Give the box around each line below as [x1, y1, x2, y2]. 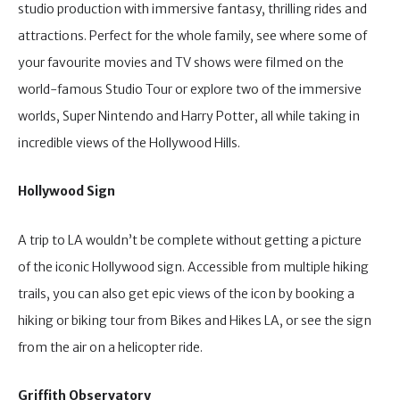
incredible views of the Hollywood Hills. [18, 134, 243, 151]
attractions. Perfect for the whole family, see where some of [18, 27, 367, 44]
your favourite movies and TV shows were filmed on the [18, 54, 344, 71]
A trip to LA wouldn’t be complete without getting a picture [18, 231, 362, 248]
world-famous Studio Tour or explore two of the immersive [18, 80, 362, 97]
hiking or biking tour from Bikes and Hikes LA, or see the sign [18, 312, 371, 329]
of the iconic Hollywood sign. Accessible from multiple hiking [18, 258, 369, 275]
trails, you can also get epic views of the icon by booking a [18, 285, 354, 302]
